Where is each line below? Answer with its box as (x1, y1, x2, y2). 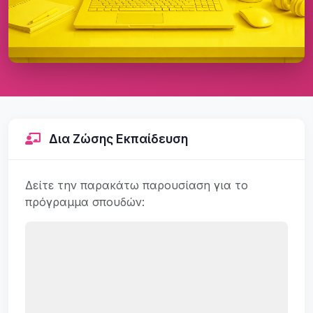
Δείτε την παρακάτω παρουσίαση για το (25, 177, 248, 192)
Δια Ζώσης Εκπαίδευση (46, 131, 188, 146)
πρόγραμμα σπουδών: (25, 194, 145, 209)
